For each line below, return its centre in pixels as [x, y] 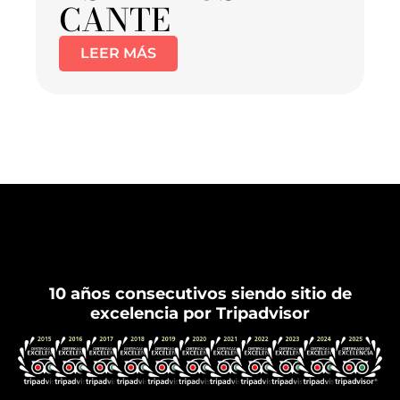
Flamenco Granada [200, 263]
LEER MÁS [118, 54]
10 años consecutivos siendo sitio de [200, 294]
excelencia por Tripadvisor [200, 314]
